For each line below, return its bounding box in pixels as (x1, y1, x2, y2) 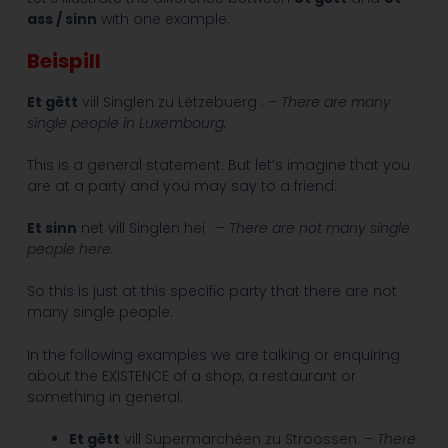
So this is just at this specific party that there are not (26, 281, 397, 302)
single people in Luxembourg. (26, 113, 227, 134)
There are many (280, 92, 391, 113)
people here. (26, 239, 114, 260)
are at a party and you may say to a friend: (26, 176, 337, 197)
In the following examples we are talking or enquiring (26, 345, 400, 366)
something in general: (26, 387, 183, 408)
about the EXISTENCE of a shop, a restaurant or (26, 366, 356, 387)
